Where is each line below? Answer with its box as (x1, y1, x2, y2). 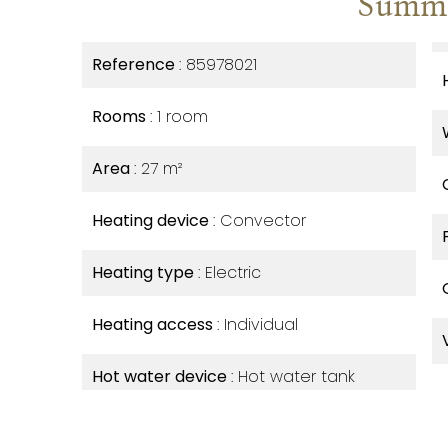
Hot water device (92, 365, 231, 388)
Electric (205, 261, 261, 284)
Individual (224, 313, 298, 336)
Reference (92, 53, 179, 76)
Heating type (92, 261, 198, 284)
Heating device (92, 209, 213, 232)
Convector (220, 209, 306, 232)
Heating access (92, 313, 217, 336)
